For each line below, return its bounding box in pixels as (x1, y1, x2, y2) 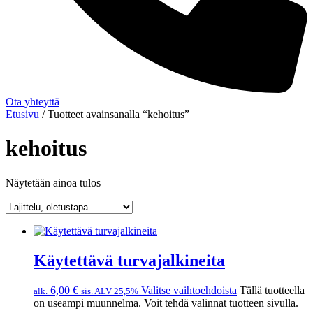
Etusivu (6, 108, 39, 120)
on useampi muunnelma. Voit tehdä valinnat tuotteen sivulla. (34, 296, 298, 309)
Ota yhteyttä (6, 95, 59, 108)
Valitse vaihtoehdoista (141, 284, 237, 296)
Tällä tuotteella (240, 284, 305, 296)
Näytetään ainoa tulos (6, 176, 101, 189)
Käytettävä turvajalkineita (34, 251, 225, 270)
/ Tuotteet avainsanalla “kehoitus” (39, 108, 189, 120)
